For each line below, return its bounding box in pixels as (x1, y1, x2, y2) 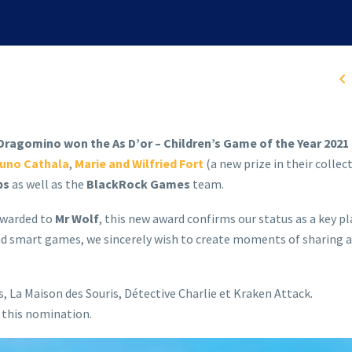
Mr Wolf (55, 210, 99, 226)
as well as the (9, 176, 86, 192)
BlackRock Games (86, 176, 190, 192)
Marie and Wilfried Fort (75, 156, 203, 171)
